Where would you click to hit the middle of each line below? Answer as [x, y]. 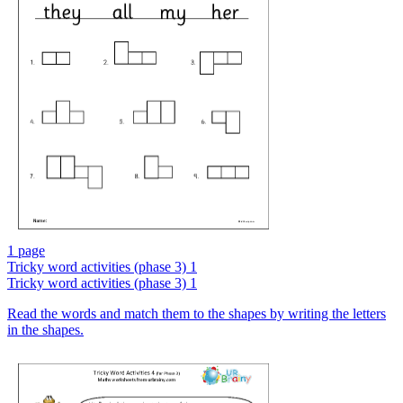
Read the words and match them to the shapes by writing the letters [197, 314]
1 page [26, 251]
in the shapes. [45, 330]
